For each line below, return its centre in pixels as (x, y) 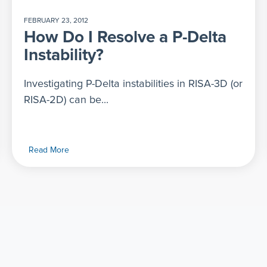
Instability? (64, 55)
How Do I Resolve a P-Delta (125, 37)
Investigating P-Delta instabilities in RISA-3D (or (133, 84)
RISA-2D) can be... (66, 100)
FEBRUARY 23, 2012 (56, 21)
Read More (49, 150)
